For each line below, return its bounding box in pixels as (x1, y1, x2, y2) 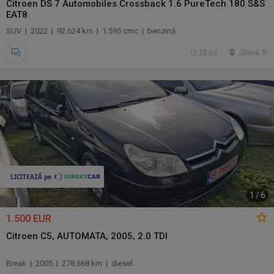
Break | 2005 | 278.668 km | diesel (6, 259, 133, 268)
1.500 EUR (6, 213, 51, 224)
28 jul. (198, 48, 219, 57)
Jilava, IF (239, 48, 268, 57)
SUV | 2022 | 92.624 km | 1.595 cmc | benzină (6, 26, 176, 35)
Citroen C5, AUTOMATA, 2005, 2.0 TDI (6, 231, 168, 242)
